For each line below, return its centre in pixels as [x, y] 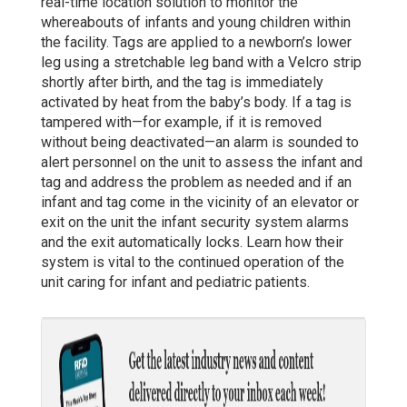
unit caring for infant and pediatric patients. [175, 282]
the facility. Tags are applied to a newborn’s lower [196, 42]
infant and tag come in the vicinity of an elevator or [199, 202]
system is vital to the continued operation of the [192, 262]
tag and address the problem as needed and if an [196, 182]
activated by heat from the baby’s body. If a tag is [196, 102]
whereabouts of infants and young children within [195, 22]
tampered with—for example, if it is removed [181, 122]
